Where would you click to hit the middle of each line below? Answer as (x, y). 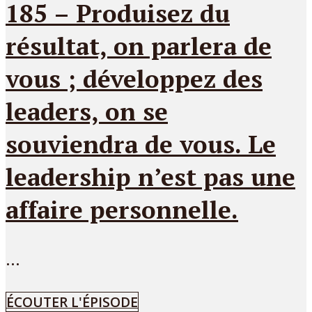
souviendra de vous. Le (141, 144)
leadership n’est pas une (150, 177)
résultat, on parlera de (139, 46)
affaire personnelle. (122, 210)
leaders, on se (87, 111)
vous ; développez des (134, 79)
